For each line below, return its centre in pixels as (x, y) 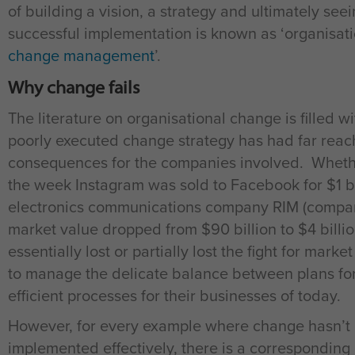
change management (81, 55)
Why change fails (74, 87)
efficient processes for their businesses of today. (174, 295)
